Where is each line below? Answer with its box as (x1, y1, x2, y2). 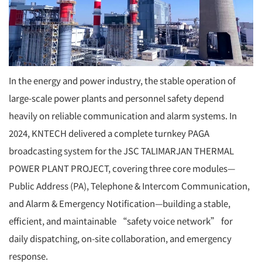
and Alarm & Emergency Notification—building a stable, (9, 196, 230, 209)
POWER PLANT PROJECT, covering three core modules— (9, 161, 235, 174)
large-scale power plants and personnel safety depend (9, 91, 224, 104)
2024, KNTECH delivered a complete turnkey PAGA (9, 126, 209, 139)
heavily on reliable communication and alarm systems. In (9, 109, 237, 122)
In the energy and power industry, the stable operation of (9, 74, 236, 87)
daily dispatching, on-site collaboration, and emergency (9, 232, 232, 244)
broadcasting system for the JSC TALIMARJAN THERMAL (9, 144, 234, 157)
